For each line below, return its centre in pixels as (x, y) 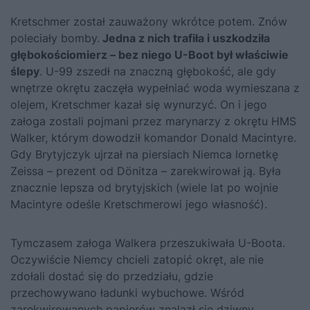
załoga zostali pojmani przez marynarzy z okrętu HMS (153, 121)
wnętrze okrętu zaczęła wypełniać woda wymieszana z (155, 88)
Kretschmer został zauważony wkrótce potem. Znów (149, 21)
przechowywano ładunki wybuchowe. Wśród (127, 292)
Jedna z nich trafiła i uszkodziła (185, 38)
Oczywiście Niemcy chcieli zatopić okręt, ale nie (137, 259)
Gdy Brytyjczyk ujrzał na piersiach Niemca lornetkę (144, 154)
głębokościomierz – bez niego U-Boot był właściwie (149, 54)
